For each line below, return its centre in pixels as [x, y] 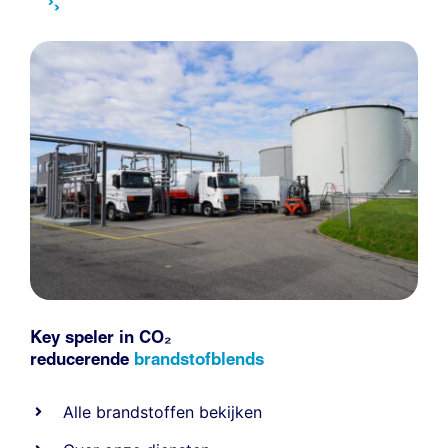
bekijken [228, 411]
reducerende [81, 358]
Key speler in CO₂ [100, 336]
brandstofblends [198, 358]
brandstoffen [145, 411]
